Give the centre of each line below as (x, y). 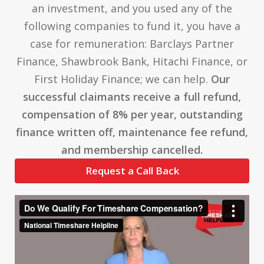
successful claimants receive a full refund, (132, 96)
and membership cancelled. (132, 149)
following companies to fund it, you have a (132, 26)
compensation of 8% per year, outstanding (132, 114)
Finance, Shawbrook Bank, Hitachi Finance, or (132, 61)
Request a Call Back (132, 170)
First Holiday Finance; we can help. (123, 79)
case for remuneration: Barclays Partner (132, 43)
